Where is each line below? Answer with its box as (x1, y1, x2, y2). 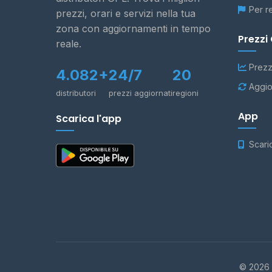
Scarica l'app (56, 112, 121, 126)
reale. (56, 38, 81, 50)
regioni (172, 88, 199, 98)
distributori (56, 88, 96, 98)
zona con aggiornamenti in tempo (56, 22, 211, 35)
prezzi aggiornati (109, 88, 172, 98)
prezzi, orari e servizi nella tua (56, 7, 195, 19)
